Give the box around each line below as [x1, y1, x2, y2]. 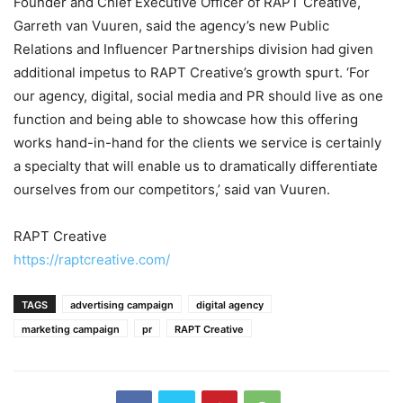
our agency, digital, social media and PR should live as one [13, 87, 383, 104]
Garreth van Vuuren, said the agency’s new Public [13, 17, 329, 34]
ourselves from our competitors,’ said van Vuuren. [13, 181, 330, 198]
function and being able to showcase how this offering [13, 111, 358, 128]
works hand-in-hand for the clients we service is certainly [13, 134, 381, 151]
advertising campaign [70, 299, 174, 311]
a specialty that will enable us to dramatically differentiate [13, 157, 378, 175]
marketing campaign [22, 323, 120, 336]
